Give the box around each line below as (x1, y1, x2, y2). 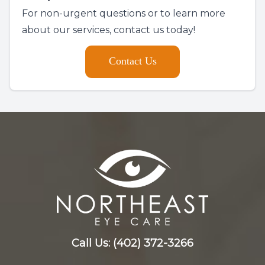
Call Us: (72, 237, 113, 250)
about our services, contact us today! (22, 24, 195, 36)
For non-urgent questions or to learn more (22, 8, 225, 20)
